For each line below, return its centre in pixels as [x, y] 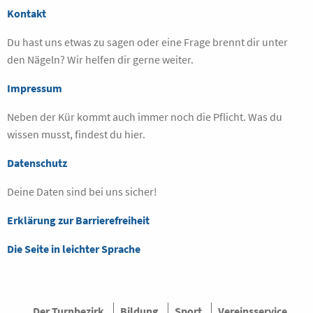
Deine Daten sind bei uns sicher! [83, 191]
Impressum [35, 88]
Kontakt [27, 13]
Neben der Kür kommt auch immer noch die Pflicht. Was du [145, 116]
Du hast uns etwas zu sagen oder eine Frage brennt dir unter [147, 42]
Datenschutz [37, 162]
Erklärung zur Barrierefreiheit [78, 220]
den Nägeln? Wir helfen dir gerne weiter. [100, 59]
